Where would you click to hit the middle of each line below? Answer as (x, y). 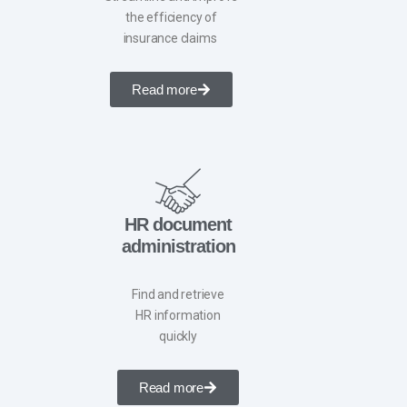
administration (178, 246)
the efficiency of (171, 17)
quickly (178, 336)
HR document (178, 224)
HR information (178, 315)
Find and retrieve (178, 294)
